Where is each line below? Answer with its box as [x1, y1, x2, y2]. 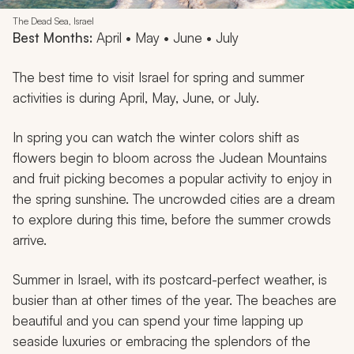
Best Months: [13, 29, 92, 47]
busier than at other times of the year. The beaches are [13, 292, 337, 309]
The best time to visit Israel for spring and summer [13, 69, 304, 86]
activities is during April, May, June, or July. [13, 89, 259, 107]
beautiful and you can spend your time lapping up [13, 312, 303, 330]
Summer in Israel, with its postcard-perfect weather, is [13, 271, 327, 288]
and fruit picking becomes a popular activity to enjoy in [13, 170, 332, 187]
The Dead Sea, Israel [13, 15, 94, 28]
